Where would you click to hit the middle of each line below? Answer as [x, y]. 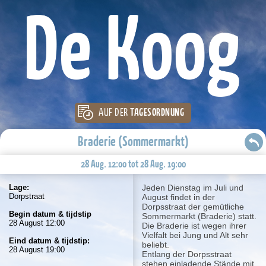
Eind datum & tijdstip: [49, 240]
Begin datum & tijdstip [50, 214]
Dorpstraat [27, 196]
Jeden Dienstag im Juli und [193, 187]
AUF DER [114, 113]
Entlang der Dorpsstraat [187, 254]
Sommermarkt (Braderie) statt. [199, 216]
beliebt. [156, 244]
